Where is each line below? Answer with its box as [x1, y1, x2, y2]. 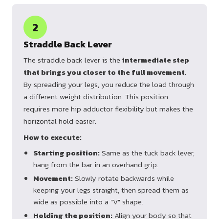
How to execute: [23, 131, 82, 143]
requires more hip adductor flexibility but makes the [23, 103, 193, 115]
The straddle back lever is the [23, 54, 122, 66]
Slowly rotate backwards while [73, 173, 174, 184]
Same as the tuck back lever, [100, 147, 195, 159]
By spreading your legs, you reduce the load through [23, 79, 194, 90]
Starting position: [33, 147, 100, 159]
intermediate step [122, 54, 189, 66]
